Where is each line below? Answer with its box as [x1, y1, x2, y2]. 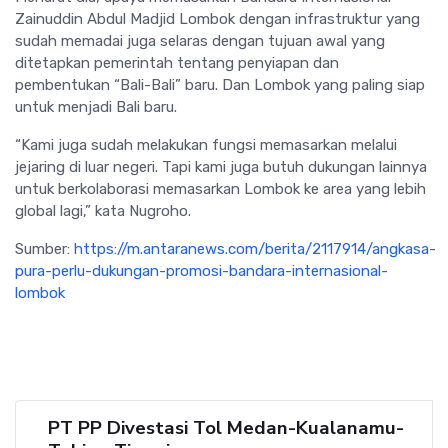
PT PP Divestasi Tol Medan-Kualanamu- [48, 415, 404, 442]
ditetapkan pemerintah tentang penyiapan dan [15, 54, 339, 73]
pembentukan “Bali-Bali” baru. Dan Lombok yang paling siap [15, 76, 425, 95]
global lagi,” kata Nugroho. [15, 202, 191, 221]
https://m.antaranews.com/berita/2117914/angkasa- [74, 240, 436, 259]
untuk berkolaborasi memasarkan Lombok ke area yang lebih [15, 180, 426, 199]
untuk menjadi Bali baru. [15, 98, 177, 117]
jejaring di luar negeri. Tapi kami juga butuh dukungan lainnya [15, 158, 427, 177]
